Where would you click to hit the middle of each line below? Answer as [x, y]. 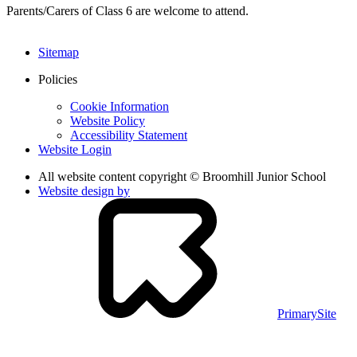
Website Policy [108, 120]
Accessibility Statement [129, 135]
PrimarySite [307, 313]
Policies [58, 79]
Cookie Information [120, 106]
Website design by [84, 190]
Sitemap [59, 52]
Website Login [75, 149]
